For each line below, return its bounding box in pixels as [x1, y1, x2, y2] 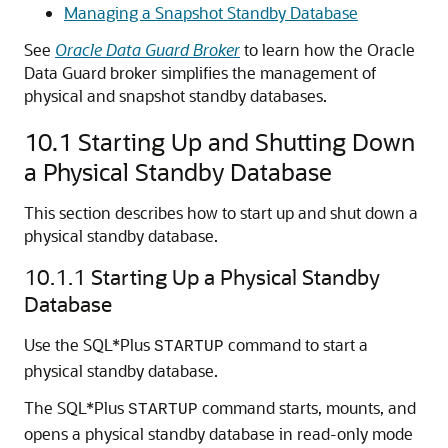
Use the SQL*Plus [24, 334, 154, 355]
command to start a [224, 334, 368, 355]
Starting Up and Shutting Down [78, 126, 415, 157]
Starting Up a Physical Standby [91, 263, 380, 290]
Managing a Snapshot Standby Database [64, 2, 358, 23]
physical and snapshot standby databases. [24, 85, 327, 106]
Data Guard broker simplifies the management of [24, 62, 377, 83]
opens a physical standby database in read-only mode [24, 423, 413, 444]
